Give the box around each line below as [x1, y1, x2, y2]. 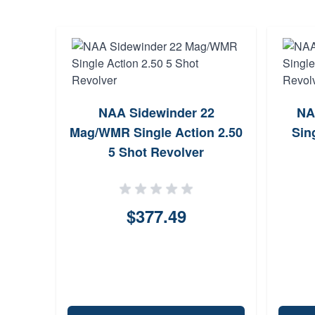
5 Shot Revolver [108, 143, 204, 161]
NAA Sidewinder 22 [98, 103, 214, 122]
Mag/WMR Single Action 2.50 [70, 123, 243, 141]
